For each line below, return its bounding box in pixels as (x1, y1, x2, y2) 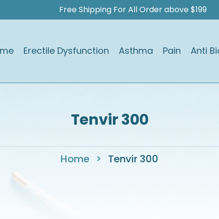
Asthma (118, 44, 153, 57)
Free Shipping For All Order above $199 (59, 4, 207, 15)
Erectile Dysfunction (23, 44, 109, 57)
